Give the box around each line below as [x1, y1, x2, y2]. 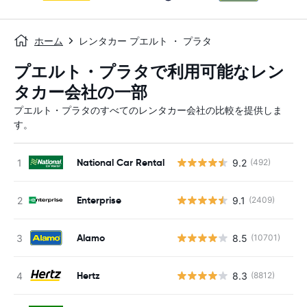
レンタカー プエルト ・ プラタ [79, 35, 212, 47]
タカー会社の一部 [14, 82, 147, 103]
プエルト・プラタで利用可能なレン [14, 62, 284, 82]
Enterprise [77, 193, 121, 206]
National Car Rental [77, 156, 164, 169]
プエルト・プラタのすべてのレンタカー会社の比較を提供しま [14, 104, 282, 116]
